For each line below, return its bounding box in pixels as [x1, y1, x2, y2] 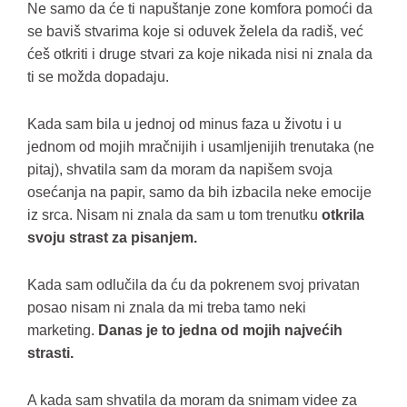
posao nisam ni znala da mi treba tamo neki [27, 300, 306, 315]
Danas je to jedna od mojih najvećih [98, 323, 342, 338]
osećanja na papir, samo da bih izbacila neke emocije [27, 184, 372, 200]
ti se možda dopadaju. [27, 69, 169, 84]
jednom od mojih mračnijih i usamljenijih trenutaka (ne [27, 139, 374, 154]
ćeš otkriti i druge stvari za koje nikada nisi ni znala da [27, 46, 372, 62]
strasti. [27, 345, 74, 361]
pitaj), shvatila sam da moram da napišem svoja [27, 162, 333, 177]
